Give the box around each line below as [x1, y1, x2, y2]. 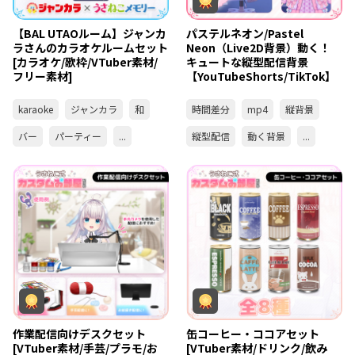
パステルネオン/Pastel [186, 25, 304, 41]
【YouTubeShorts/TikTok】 [186, 68, 337, 84]
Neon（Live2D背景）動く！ [186, 40, 331, 55]
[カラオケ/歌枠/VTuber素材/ [13, 54, 158, 70]
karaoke [18, 102, 53, 116]
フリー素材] [13, 68, 73, 84]
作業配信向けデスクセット [13, 326, 146, 342]
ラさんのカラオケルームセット [13, 40, 168, 55]
